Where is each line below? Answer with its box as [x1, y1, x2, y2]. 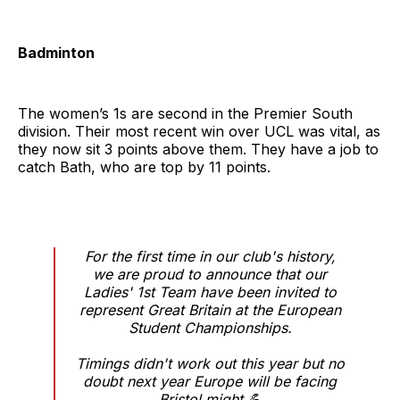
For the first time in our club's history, [84, 246, 336, 265]
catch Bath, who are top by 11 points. [18, 157, 271, 176]
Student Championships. [128, 318, 292, 337]
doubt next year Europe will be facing [83, 371, 337, 390]
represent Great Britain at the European [79, 300, 341, 319]
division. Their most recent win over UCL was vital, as [18, 121, 380, 140]
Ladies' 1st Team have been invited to [83, 282, 337, 301]
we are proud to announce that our [93, 264, 327, 283]
